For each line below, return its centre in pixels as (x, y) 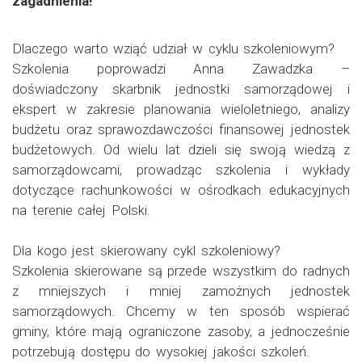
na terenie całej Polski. (82, 210)
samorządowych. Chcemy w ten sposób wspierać (181, 311)
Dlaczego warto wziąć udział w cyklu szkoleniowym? (174, 48)
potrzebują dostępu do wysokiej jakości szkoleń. (161, 351)
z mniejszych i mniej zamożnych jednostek (181, 290)
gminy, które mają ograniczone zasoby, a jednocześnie (181, 331)
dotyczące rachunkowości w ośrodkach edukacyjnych (181, 189)
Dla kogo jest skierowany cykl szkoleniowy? (146, 250)
